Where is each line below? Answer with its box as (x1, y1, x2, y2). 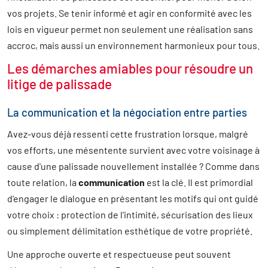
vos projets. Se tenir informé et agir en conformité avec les (7, 7, 252, 19)
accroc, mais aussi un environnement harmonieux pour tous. (7, 39, 260, 51)
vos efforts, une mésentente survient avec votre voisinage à (7, 144, 260, 156)
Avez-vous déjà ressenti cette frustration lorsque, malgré (7, 128, 248, 140)
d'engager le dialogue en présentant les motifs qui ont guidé (7, 193, 258, 205)
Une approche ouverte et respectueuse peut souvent (7, 248, 231, 260)
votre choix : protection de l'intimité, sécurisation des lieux (7, 209, 253, 221)
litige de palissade (7, 76, 112, 92)
